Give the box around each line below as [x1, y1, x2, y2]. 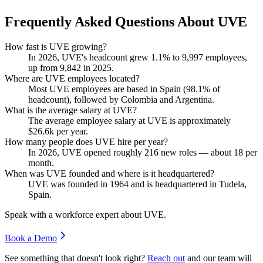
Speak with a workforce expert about [5, 209, 144, 220]
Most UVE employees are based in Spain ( [28, 83, 186, 94]
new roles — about [159, 147, 234, 157]
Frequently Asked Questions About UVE [5, 14, 247, 29]
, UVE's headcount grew [57, 52, 151, 62]
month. [28, 157, 54, 168]
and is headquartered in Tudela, [129, 178, 247, 189]
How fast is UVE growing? [5, 41, 107, 52]
